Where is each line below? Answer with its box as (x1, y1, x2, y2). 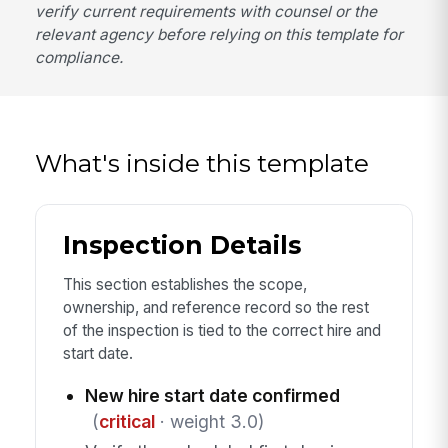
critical (98, 411, 155, 433)
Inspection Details (62, 230, 301, 261)
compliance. (35, 48, 124, 68)
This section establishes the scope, (62, 275, 307, 295)
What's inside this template (35, 147, 370, 178)
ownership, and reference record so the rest (62, 298, 369, 318)
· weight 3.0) (154, 411, 264, 433)
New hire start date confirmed (84, 385, 340, 407)
